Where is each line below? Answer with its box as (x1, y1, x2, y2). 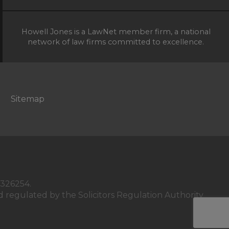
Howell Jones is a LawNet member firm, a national (21, 27, 211, 36)
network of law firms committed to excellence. (28, 37, 204, 47)
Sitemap (10, 94, 44, 104)
